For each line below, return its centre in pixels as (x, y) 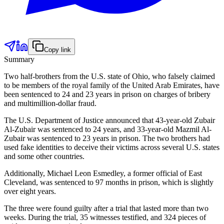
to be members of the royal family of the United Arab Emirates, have (112, 85)
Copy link (57, 49)
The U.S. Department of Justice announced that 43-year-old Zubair (109, 120)
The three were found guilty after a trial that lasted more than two (106, 208)
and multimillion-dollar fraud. (50, 103)
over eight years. (30, 191)
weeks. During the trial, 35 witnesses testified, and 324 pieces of (105, 217)
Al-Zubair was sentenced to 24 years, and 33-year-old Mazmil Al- (108, 129)
